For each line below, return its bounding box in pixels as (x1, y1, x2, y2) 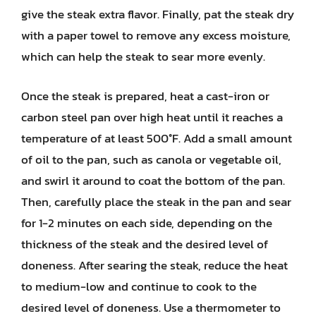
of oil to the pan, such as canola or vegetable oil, (21, 150, 281, 169)
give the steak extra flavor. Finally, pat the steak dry (21, 5, 294, 23)
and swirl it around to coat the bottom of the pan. (21, 171, 285, 190)
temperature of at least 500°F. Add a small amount (21, 128, 292, 147)
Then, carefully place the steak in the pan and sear (21, 192, 291, 211)
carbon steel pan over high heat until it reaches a (21, 107, 283, 126)
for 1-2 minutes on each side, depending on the (21, 213, 272, 232)
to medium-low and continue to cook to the (21, 276, 257, 296)
